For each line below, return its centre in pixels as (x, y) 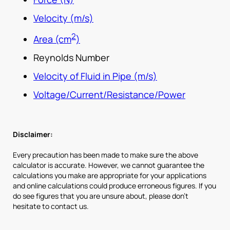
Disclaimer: (33, 134)
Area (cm (52, 39)
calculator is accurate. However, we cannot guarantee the (109, 165)
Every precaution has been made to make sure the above (106, 155)
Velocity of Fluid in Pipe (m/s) (95, 76)
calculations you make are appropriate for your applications (110, 175)
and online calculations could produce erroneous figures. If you (114, 185)
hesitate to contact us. (51, 206)
